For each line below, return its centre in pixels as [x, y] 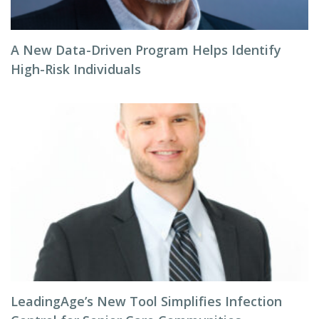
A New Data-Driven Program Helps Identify [146, 50]
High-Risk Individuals [76, 69]
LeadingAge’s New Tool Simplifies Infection [146, 301]
